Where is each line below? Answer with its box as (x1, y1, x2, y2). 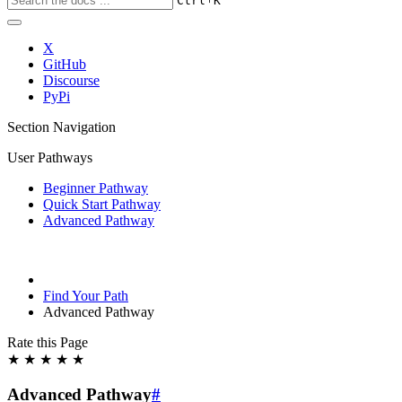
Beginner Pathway (43, 180, 148, 196)
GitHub (43, 57, 86, 72)
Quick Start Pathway (43, 197, 161, 212)
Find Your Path (43, 288, 128, 303)
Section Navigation (7, 119, 116, 135)
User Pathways (7, 150, 92, 165)
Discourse (43, 73, 100, 88)
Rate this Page (7, 335, 88, 350)
